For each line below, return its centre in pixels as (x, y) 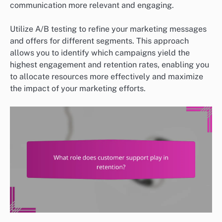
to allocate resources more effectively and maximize (107, 77)
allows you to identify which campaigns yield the (100, 53)
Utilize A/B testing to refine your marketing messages (108, 29)
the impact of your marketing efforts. (78, 89)
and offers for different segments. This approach (99, 41)
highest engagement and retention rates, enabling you (110, 65)
